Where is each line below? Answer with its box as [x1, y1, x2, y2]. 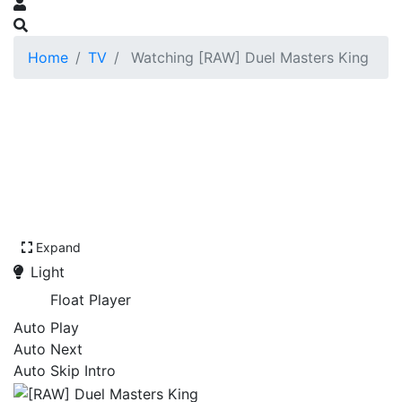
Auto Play [13, 319, 79, 336]
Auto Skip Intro [13, 362, 116, 380]
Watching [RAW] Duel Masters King [127, 48, 369, 66]
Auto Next [13, 340, 83, 358]
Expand [36, 240, 81, 255]
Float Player [50, 291, 131, 309]
